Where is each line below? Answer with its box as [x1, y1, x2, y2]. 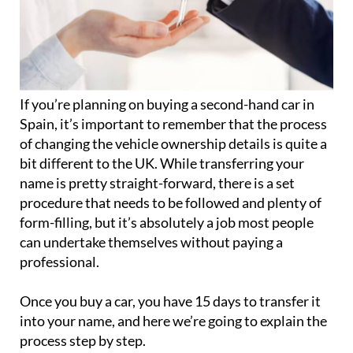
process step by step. [20, 332, 146, 350]
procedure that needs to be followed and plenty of [20, 194, 321, 212]
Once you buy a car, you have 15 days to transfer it [20, 292, 321, 310]
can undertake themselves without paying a [20, 233, 283, 251]
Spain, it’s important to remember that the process [20, 115, 327, 133]
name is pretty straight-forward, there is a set [20, 174, 295, 192]
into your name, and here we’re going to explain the [20, 312, 327, 330]
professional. [20, 253, 99, 271]
